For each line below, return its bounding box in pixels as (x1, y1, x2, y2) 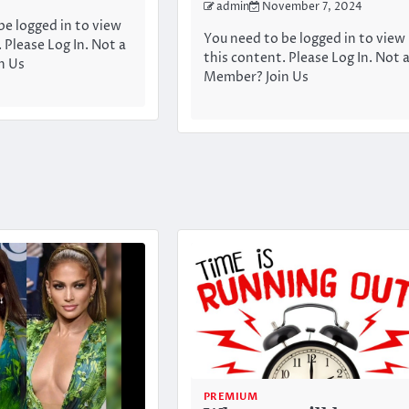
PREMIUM (203, 390, 258, 404)
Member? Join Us (203, 68, 309, 87)
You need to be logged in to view (203, 29, 405, 48)
